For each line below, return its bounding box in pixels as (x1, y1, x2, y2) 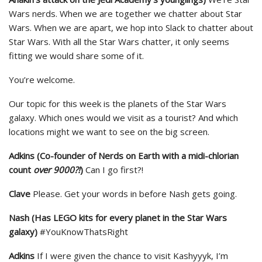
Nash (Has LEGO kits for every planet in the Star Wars (9, 212, 227, 223)
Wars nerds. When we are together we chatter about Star (9, 8, 242, 19)
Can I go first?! (83, 164, 143, 175)
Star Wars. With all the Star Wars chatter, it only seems (9, 36, 229, 47)
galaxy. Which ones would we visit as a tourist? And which (9, 112, 238, 123)
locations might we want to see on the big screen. (9, 126, 209, 137)
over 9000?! (33, 164, 80, 175)
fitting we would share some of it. (9, 50, 144, 61)
